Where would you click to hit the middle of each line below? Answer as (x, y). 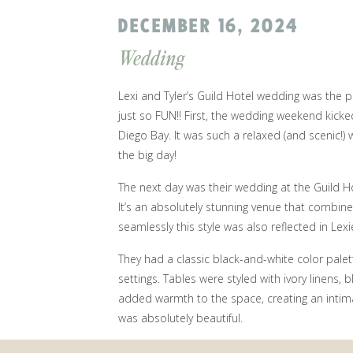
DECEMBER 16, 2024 (208, 26)
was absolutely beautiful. (180, 318)
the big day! (149, 155)
